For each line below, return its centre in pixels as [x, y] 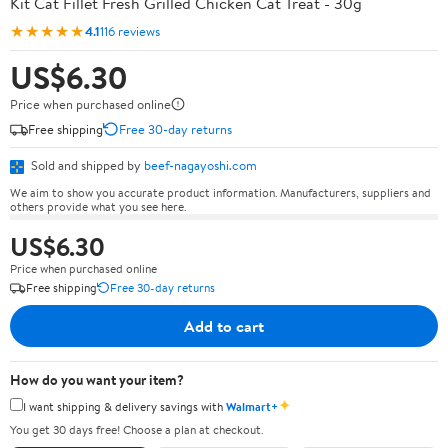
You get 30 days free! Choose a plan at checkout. [136, 429]
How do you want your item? [97, 379]
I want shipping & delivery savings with [124, 406]
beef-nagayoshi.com [200, 165]
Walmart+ [252, 406]
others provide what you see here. [98, 206]
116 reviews [130, 30]
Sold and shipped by [86, 165]
